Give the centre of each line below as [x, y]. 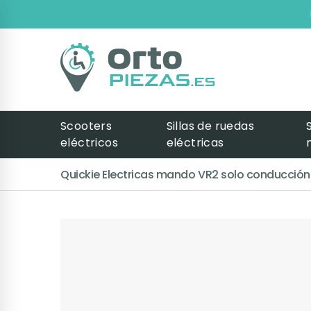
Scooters [86, 126]
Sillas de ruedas [210, 126]
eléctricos [90, 143]
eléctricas [195, 143]
